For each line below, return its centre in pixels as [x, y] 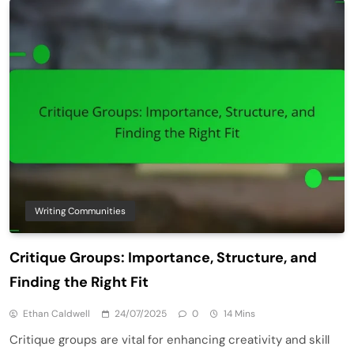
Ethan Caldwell [56, 314]
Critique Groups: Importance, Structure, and [163, 258]
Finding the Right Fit [79, 282]
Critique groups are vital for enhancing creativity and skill [169, 340]
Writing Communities [80, 211]
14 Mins [239, 314]
